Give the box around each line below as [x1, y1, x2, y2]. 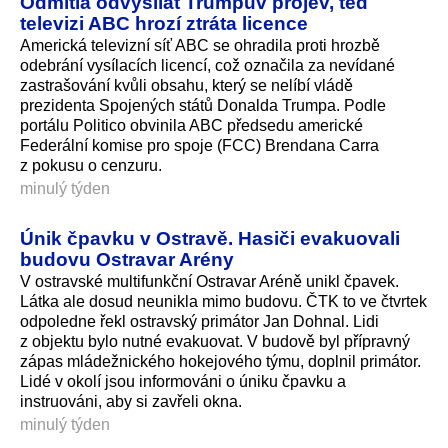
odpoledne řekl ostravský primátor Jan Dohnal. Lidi [20, 312, 379, 330]
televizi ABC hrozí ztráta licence [20, 11, 308, 34]
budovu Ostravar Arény [20, 247, 234, 270]
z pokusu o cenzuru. [20, 156, 162, 174]
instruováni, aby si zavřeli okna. [20, 392, 242, 410]
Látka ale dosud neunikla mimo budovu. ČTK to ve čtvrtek [20, 292, 427, 310]
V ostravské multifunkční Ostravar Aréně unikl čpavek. [20, 272, 399, 290]
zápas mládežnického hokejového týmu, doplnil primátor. [20, 352, 421, 370]
